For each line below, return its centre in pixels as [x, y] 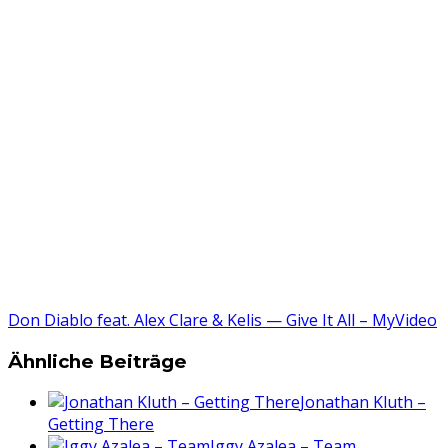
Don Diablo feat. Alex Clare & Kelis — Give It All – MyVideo [222, 319]
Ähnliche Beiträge [97, 361]
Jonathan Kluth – [363, 402]
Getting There [101, 424]
